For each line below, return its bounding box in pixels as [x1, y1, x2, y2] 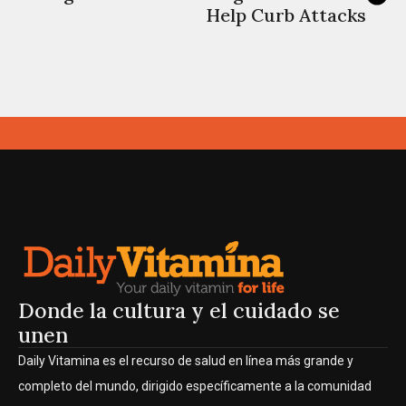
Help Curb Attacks [206, 3, 366, 26]
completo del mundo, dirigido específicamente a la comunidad [18, 379, 372, 394]
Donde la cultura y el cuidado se [18, 297, 340, 324]
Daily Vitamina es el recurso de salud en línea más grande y [18, 353, 353, 369]
